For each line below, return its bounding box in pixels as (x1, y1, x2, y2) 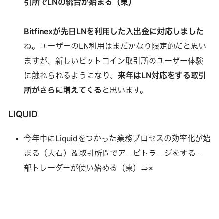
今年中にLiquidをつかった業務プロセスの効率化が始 (23, 133, 211, 143)
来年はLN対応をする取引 (117, 70, 206, 80)
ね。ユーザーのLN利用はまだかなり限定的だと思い (23, 41, 206, 51)
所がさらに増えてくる (23, 85, 102, 95)
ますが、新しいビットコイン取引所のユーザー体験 (23, 55, 203, 66)
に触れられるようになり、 (23, 70, 118, 80)
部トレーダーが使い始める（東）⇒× (23, 162, 153, 173)
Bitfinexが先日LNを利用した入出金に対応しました (23, 26, 204, 36)
